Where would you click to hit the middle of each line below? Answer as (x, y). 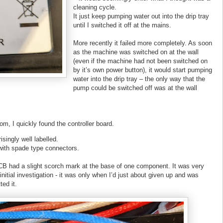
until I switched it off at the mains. (122, 25)
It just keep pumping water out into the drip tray (141, 16)
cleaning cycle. (95, 7)
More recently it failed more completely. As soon (143, 43)
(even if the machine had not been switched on (140, 61)
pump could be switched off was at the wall (135, 88)
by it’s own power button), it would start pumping (143, 70)
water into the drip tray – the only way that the (139, 79)
